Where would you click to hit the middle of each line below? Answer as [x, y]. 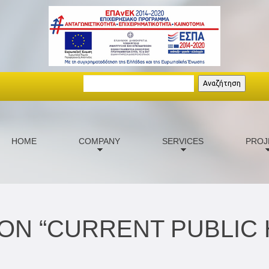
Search [107, 80]
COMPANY [99, 141]
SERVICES [183, 141]
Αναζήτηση [222, 83]
